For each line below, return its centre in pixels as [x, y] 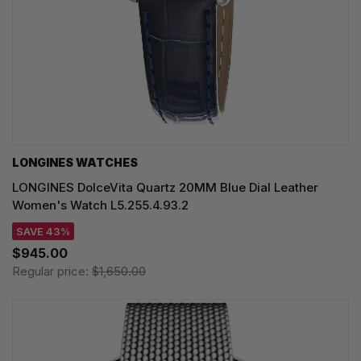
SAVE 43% [43, 232]
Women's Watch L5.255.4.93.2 [100, 205]
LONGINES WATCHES [75, 163]
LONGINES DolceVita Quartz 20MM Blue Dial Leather [165, 188]
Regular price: [52, 272]
